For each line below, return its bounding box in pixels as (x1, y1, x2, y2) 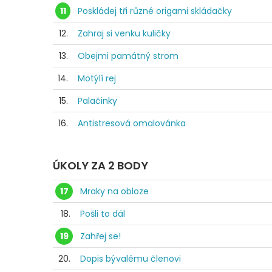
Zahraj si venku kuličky (78, 27, 171, 39)
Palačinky (78, 94, 117, 107)
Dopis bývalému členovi (80, 252, 181, 265)
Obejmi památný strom (78, 49, 178, 62)
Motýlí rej (78, 72, 116, 84)
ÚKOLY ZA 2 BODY (53, 157, 148, 173)
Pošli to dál (80, 207, 125, 220)
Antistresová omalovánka (78, 117, 186, 129)
